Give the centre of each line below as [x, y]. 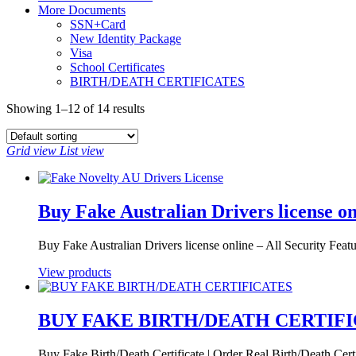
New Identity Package [126, 38]
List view [82, 150]
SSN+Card [98, 24]
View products [75, 272]
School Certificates [117, 67]
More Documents [82, 10]
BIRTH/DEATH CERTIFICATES [157, 81]
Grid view [31, 150]
